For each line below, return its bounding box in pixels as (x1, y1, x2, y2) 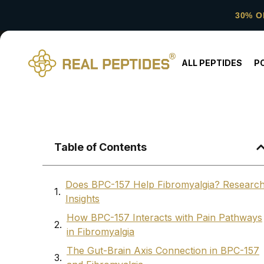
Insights (65, 193, 100, 205)
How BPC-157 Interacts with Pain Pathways (67, 212, 262, 224)
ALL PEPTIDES (181, 58, 242, 68)
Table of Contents (54, 141, 147, 154)
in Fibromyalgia (67, 226, 134, 238)
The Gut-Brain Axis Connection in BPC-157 (67, 245, 259, 257)
